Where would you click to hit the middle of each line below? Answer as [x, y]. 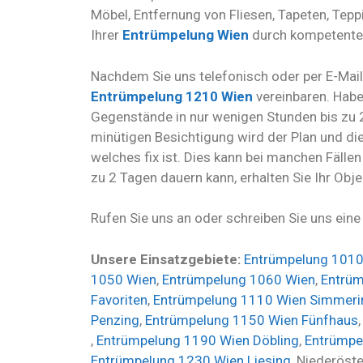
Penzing [115, 320]
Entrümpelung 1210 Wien [172, 96]
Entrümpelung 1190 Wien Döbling [198, 340]
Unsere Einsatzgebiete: [167, 259]
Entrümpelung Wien [184, 35]
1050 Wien [124, 279]
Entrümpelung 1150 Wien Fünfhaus [252, 320]
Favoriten [119, 299]
